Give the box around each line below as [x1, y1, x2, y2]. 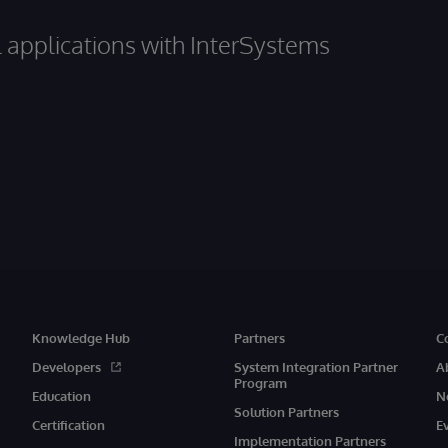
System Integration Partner [233, 358, 398, 375]
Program [233, 374, 287, 391]
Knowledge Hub [31, 329, 130, 346]
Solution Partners [233, 403, 339, 420]
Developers [31, 358, 101, 375]
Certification [31, 416, 105, 433]
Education [31, 387, 91, 404]
